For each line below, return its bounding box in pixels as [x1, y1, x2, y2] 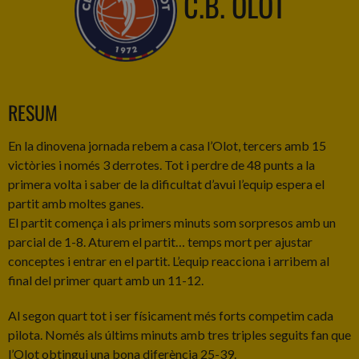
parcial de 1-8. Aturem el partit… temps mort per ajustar [8, 234, 313, 249]
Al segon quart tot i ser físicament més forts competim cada [8, 308, 333, 323]
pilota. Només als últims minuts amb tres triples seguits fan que [8, 327, 351, 342]
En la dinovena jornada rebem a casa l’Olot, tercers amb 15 [8, 138, 326, 153]
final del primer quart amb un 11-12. [8, 272, 204, 288]
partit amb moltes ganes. [8, 196, 143, 211]
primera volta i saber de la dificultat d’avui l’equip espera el [8, 176, 325, 192]
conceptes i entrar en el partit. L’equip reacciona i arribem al [8, 253, 329, 268]
